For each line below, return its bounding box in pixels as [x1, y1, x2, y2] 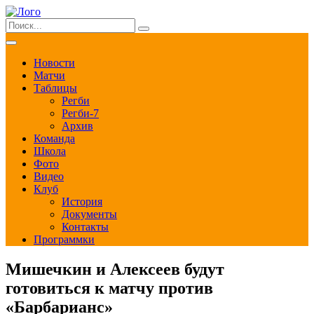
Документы [62, 208, 117, 220]
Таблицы [34, 82, 77, 94]
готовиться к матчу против [6, 278, 213, 297]
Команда [34, 132, 75, 144]
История [62, 196, 102, 207]
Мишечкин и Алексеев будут [6, 259, 224, 278]
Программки [34, 233, 95, 245]
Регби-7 [62, 107, 99, 119]
